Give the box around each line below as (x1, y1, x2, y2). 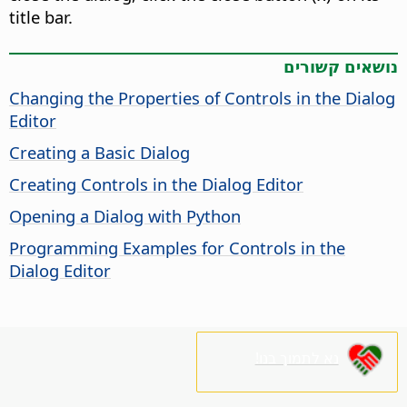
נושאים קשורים (283, 55, 398, 78)
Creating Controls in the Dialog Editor (9, 173, 303, 196)
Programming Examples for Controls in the (9, 236, 345, 260)
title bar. (9, 5, 73, 29)
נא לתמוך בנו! (254, 348, 339, 369)
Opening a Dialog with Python (9, 204, 241, 228)
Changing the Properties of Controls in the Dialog (9, 86, 395, 110)
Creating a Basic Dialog (9, 141, 190, 164)
